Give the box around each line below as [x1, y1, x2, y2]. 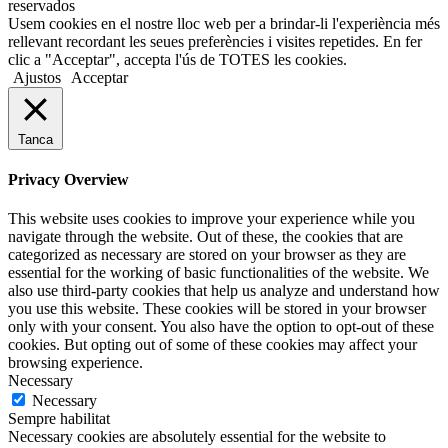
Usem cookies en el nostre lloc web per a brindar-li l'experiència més [8, 14, 440, 32]
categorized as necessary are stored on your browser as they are [8, 246, 406, 264]
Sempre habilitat [8, 410, 110, 428]
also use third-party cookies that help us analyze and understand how [8, 282, 440, 300]
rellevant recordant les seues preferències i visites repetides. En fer [8, 32, 422, 50]
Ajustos [13, 68, 61, 86]
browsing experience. [8, 354, 143, 372]
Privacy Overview [8, 171, 129, 189]
